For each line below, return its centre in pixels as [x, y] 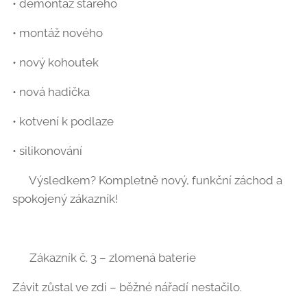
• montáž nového [58, 33]
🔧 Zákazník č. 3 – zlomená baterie [104, 257]
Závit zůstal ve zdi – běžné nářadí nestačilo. [127, 287]
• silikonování [47, 150]
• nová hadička [51, 91]
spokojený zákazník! [65, 198]
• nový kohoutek [56, 62]
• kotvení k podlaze [63, 121]
